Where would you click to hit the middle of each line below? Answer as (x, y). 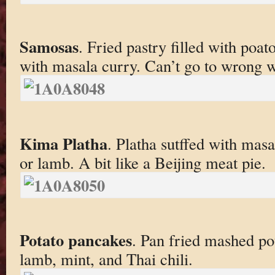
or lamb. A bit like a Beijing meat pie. (142, 162)
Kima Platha (63, 143)
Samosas (49, 47)
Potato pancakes (76, 240)
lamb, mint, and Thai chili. (106, 259)
